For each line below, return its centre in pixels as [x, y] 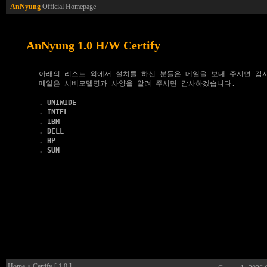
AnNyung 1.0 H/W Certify [93, 45]
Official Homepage [68, 7]
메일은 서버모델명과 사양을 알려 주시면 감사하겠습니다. [131, 83]
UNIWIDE [62, 103]
